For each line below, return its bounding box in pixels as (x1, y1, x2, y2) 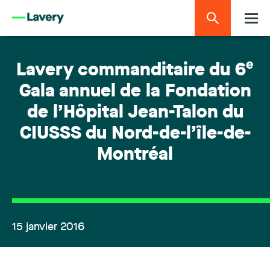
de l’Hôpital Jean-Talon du (27, 104, 243, 122)
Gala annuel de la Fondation (19, 83, 251, 101)
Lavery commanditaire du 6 (16, 62, 246, 80)
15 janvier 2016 (12, 222, 84, 233)
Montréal (97, 146, 173, 164)
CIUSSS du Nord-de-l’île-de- (19, 125, 251, 143)
